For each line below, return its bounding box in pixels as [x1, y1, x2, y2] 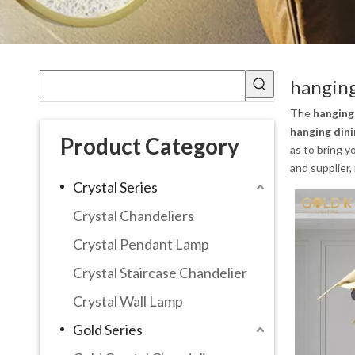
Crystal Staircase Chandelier [73, 263, 247, 281]
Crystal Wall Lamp [73, 292, 183, 310]
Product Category [60, 132, 239, 159]
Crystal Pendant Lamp [73, 235, 209, 253]
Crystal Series [73, 177, 158, 196]
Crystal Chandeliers [73, 206, 194, 224]
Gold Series [73, 320, 143, 338]
